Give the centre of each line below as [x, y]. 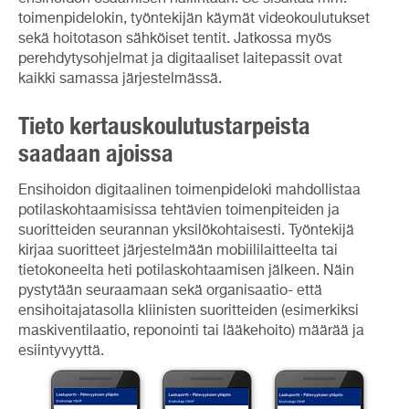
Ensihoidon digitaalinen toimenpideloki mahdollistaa [189, 191]
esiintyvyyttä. [61, 352]
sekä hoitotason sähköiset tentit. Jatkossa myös [175, 40]
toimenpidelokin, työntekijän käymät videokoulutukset [194, 20]
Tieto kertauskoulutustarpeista [164, 126]
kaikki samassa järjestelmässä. [120, 80]
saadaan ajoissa [96, 153]
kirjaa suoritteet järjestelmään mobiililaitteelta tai [178, 252]
